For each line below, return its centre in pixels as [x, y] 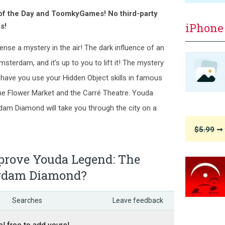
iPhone [204, 28]
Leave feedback [138, 200]
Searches [27, 200]
